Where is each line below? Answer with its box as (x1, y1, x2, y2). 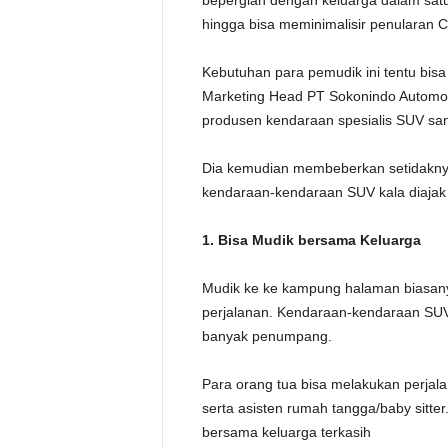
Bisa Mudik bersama (217, 232, 360, 248)
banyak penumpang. (201, 328, 332, 344)
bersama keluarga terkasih (201, 424, 371, 440)
